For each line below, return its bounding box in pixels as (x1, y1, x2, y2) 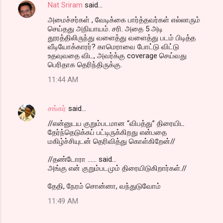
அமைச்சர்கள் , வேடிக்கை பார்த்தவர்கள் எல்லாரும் (48, 15, 200, 24)
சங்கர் (48, 104, 66, 113)
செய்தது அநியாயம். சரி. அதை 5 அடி (48, 24, 163, 33)
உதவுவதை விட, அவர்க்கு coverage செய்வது (48, 51, 187, 60)
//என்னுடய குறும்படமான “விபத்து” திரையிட (48, 118, 185, 128)
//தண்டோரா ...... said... (48, 154, 116, 164)
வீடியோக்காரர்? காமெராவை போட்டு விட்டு (48, 42, 179, 51)
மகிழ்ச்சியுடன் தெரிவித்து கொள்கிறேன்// (48, 136, 175, 146)
